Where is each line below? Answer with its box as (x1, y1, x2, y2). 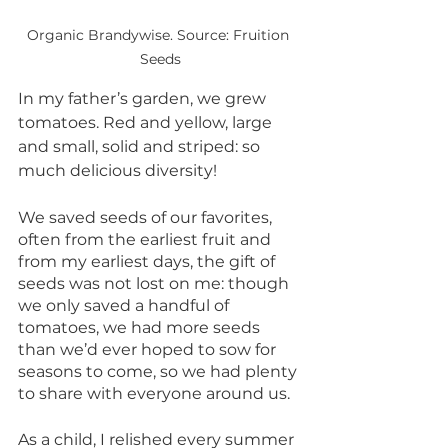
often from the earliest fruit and (18, 230, 275, 250)
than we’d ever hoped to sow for (18, 340, 280, 360)
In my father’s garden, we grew (18, 89, 270, 109)
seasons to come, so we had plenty (18, 362, 301, 382)
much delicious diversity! (18, 161, 221, 181)
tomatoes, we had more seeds (18, 318, 264, 338)
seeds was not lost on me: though (18, 274, 293, 294)
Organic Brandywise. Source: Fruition (27, 26, 293, 45)
